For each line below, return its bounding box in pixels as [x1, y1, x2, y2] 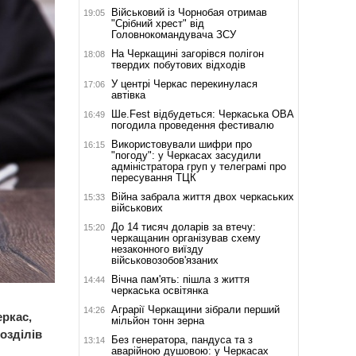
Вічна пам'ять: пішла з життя [110, 273, 250, 285]
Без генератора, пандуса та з [110, 333, 253, 346]
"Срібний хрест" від [110, 17, 204, 29]
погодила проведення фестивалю [110, 118, 274, 131]
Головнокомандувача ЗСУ [110, 28, 236, 41]
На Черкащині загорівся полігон [110, 47, 264, 60]
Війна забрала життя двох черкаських [110, 190, 294, 203]
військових [110, 201, 163, 214]
